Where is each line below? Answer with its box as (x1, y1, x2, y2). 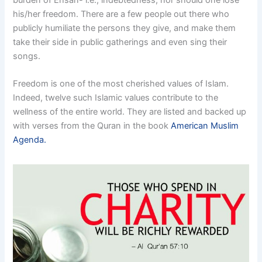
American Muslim (171, 120, 239, 132)
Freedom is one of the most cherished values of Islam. (13, 78, 229, 89)
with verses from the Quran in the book (13, 120, 171, 132)
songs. (13, 50, 41, 61)
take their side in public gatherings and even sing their (13, 36, 227, 47)
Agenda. (13, 135, 47, 146)
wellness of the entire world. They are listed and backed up (13, 106, 247, 118)
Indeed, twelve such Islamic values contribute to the (13, 92, 219, 104)
